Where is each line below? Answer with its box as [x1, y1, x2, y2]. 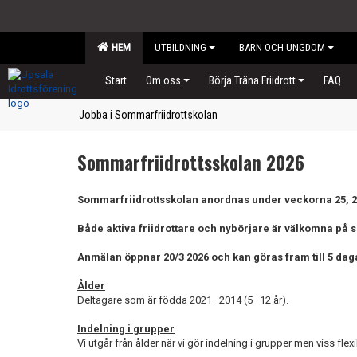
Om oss [146, 74, 181, 87]
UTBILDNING [155, 41, 206, 53]
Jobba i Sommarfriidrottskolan [79, 108, 218, 121]
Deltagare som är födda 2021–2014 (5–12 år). [77, 294, 293, 306]
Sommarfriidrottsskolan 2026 [77, 149, 304, 176]
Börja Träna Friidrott [209, 74, 296, 87]
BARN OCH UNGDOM [239, 41, 325, 53]
